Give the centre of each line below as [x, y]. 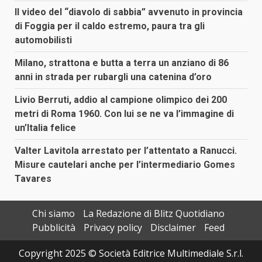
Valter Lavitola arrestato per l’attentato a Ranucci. [126, 151]
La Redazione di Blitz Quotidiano [154, 214]
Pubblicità [54, 228]
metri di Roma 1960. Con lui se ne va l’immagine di [124, 114]
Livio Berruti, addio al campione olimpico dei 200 [121, 100]
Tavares [33, 179]
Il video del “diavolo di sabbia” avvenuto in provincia [129, 12]
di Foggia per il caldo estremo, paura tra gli [110, 26]
